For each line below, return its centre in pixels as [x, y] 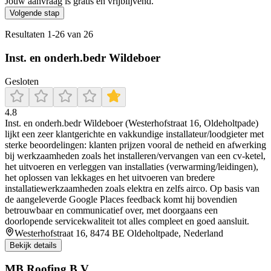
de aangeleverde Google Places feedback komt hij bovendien [121, 199]
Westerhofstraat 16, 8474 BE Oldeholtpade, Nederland [119, 233]
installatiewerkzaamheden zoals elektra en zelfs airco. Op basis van [132, 188]
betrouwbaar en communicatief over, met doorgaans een [111, 210]
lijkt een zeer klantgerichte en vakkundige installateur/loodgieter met [134, 134]
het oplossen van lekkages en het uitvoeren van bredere [110, 177]
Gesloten [22, 81]
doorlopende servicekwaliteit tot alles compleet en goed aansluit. [127, 221]
